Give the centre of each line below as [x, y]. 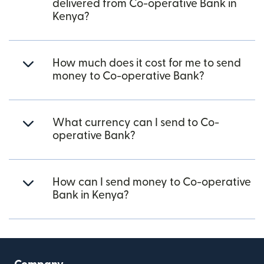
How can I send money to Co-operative [152, 182]
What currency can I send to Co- [136, 123]
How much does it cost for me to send [147, 63]
